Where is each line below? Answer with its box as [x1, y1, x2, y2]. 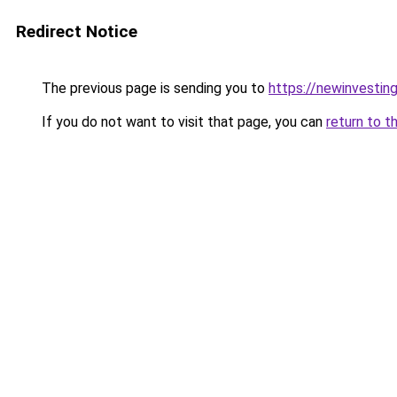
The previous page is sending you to [38, 80, 269, 97]
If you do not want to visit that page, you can [38, 113, 326, 130]
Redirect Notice [16, 21, 137, 42]
